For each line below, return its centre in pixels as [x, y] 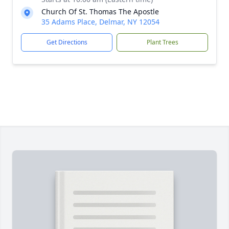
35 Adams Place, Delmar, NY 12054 [100, 22]
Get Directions [67, 42]
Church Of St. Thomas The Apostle [100, 12]
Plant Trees [162, 42]
